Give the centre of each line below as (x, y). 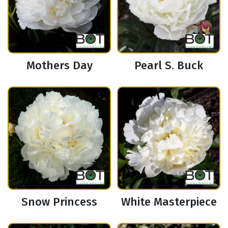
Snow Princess (59, 202)
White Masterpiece (169, 202)
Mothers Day (59, 66)
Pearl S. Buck (169, 66)
